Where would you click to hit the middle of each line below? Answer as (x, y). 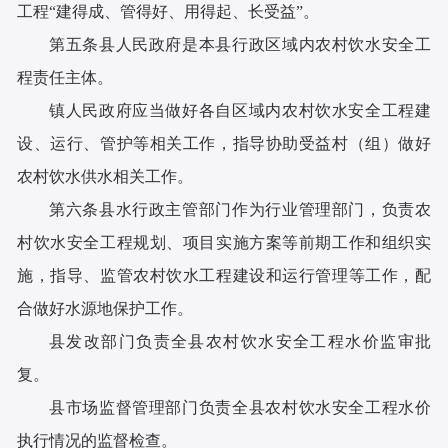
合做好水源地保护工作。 (105, 309)
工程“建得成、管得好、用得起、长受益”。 (168, 12)
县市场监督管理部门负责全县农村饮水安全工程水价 (240, 408)
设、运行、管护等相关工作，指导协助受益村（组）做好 (224, 144)
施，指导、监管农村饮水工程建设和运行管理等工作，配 (224, 276)
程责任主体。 (65, 78)
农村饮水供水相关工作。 (105, 177)
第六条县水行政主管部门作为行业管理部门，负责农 (240, 210)
